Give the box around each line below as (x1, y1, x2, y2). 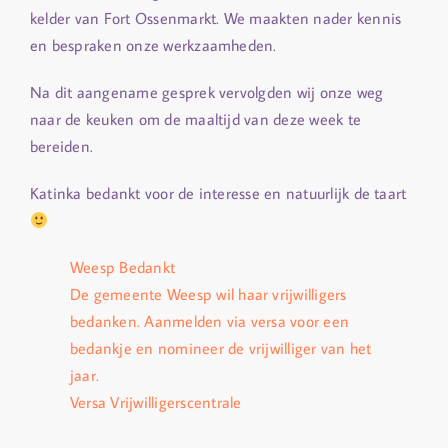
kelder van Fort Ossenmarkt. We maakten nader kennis (30, 8, 402, 28)
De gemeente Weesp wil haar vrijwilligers (70, 284, 347, 304)
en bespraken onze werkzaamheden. (30, 35, 277, 55)
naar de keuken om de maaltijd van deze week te (30, 109, 362, 129)
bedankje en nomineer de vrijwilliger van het (70, 338, 372, 358)
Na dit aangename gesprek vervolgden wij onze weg (30, 82, 384, 102)
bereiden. (30, 136, 94, 156)
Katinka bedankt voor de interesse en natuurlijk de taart (30, 183, 407, 203)
